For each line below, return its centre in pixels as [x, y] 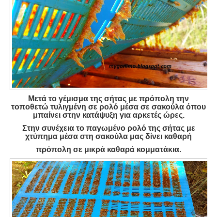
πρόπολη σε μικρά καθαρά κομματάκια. [108, 149]
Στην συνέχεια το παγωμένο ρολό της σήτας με [108, 128]
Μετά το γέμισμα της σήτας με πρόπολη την [108, 99]
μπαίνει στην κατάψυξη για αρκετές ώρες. [108, 115]
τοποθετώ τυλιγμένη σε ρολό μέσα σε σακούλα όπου [108, 107]
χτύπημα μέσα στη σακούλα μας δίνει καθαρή [108, 136]
